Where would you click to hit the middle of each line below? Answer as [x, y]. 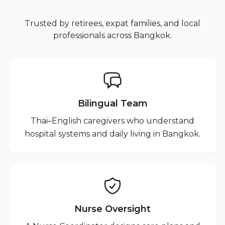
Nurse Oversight [113, 209]
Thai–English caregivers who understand [113, 121]
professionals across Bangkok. [113, 35]
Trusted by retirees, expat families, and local [113, 23]
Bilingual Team [113, 103]
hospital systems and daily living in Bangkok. [113, 134]
